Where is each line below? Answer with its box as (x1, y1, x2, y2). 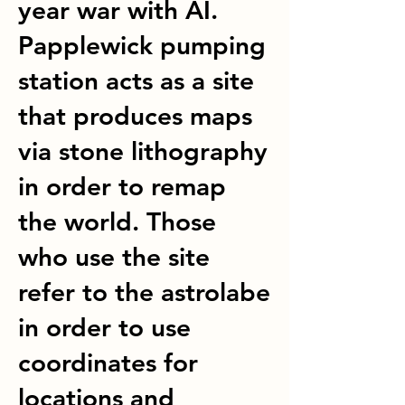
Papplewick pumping (18, 30, 266, 61)
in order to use (18, 312, 191, 343)
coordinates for (18, 347, 198, 378)
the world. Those (18, 206, 216, 237)
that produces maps (18, 100, 252, 131)
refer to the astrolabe (18, 277, 270, 307)
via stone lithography (18, 136, 268, 166)
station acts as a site (18, 65, 254, 96)
